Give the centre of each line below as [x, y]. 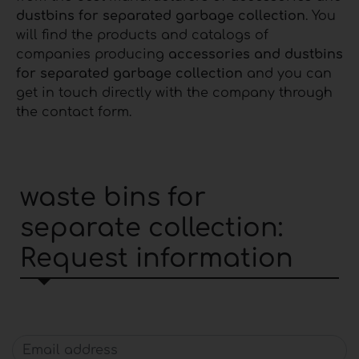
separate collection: [151, 228]
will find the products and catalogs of [142, 36]
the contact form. [74, 113]
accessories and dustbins [256, 55]
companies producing [92, 55]
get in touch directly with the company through [174, 93]
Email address [59, 344]
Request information [157, 259]
